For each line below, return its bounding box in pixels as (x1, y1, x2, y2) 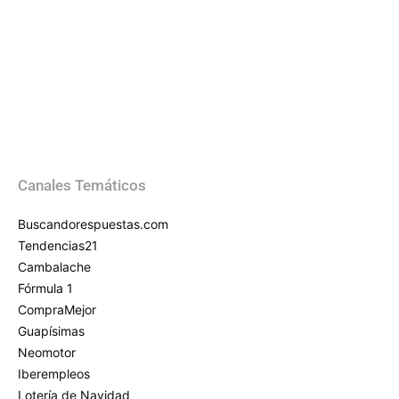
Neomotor (18, 344, 76, 360)
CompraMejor (18, 301, 96, 317)
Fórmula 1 (18, 280, 73, 296)
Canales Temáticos (18, 175, 146, 194)
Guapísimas (18, 322, 85, 338)
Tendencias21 (18, 237, 98, 253)
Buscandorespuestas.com (18, 216, 168, 232)
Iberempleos (18, 365, 90, 381)
